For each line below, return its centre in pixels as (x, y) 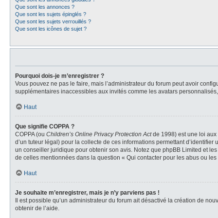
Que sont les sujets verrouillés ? (53, 21)
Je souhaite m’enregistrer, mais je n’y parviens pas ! (87, 193)
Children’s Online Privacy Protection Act (99, 134)
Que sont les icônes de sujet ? (51, 29)
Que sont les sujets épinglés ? (51, 14)
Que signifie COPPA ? (45, 127)
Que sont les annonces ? (45, 7)
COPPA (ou (31, 134)
